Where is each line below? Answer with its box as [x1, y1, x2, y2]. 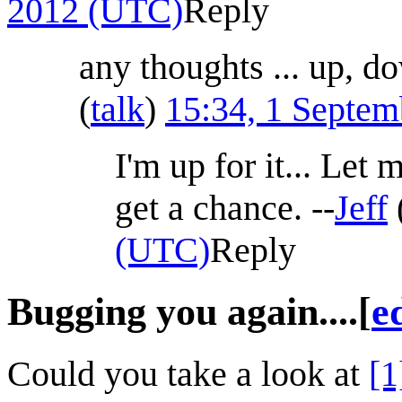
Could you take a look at [7, 353, 369, 394]
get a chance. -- [115, 187, 335, 228]
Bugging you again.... [7, 289, 358, 334]
